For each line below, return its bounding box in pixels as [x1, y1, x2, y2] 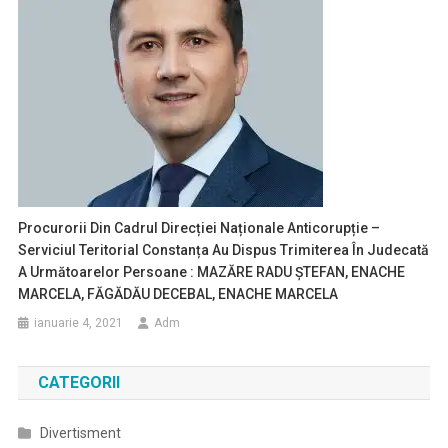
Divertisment [39, 425, 121, 442]
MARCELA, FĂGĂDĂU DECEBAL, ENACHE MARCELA [18, 286, 339, 303]
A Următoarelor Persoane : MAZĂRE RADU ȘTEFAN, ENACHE [18, 264, 406, 281]
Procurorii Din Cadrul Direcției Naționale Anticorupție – [18, 220, 381, 237]
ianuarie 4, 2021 [34, 316, 124, 331]
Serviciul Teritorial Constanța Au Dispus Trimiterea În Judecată [18, 242, 430, 259]
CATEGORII [37, 373, 120, 393]
